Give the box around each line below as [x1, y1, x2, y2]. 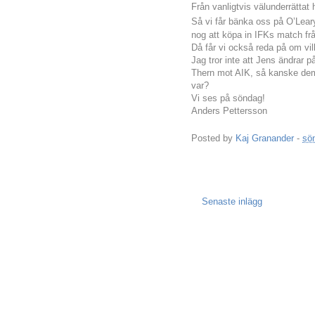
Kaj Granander [236, 132, 294, 143]
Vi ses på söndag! [191, 93, 265, 104]
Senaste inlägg [202, 195, 262, 207]
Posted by [191, 132, 236, 143]
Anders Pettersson [191, 105, 267, 117]
